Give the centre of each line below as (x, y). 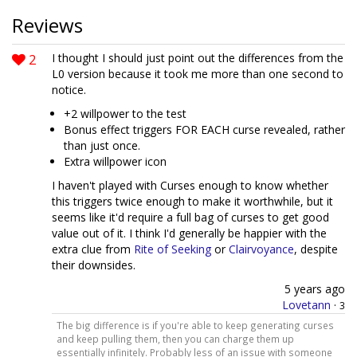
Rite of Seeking (173, 249)
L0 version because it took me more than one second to (198, 74)
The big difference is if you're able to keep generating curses (195, 325)
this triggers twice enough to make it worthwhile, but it (192, 201)
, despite (316, 249)
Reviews (47, 25)
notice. (69, 90)
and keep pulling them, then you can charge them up (175, 338)
